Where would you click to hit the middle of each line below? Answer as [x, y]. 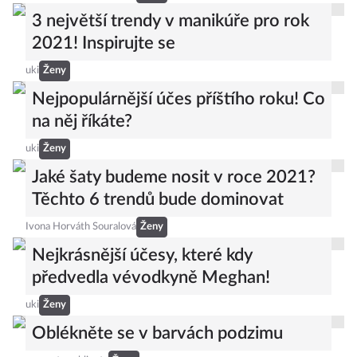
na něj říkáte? [82, 121]
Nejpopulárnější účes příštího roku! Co [178, 99]
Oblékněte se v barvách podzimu [157, 333]
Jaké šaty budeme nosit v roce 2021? [174, 177]
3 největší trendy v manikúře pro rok [171, 21]
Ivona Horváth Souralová [81, 227]
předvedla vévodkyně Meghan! [151, 277]
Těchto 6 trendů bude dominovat [158, 199]
